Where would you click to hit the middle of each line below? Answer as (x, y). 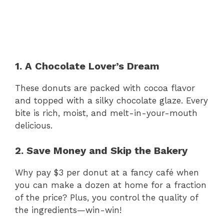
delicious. (34, 125)
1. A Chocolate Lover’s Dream (87, 66)
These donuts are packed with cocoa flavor (105, 88)
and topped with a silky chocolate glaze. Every (111, 100)
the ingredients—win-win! (68, 210)
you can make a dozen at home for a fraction (111, 185)
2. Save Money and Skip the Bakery (101, 151)
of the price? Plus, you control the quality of (106, 198)
